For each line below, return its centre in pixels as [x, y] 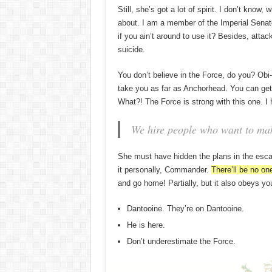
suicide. [131, 49]
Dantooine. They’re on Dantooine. [185, 208]
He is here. [146, 225]
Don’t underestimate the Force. [181, 241]
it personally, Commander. [164, 169]
